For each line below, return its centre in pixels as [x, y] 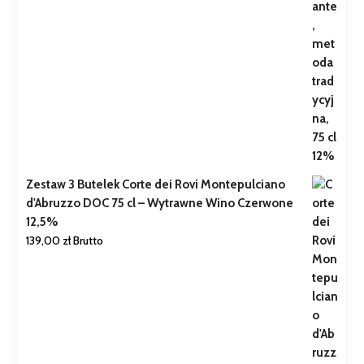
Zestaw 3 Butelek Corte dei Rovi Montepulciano [156, 185]
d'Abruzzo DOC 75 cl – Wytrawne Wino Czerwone [160, 204]
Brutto [89, 241]
